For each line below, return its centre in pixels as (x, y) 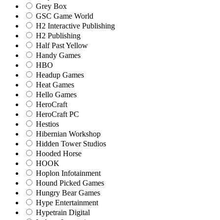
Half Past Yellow (61, 45)
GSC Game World (64, 16)
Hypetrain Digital (62, 212)
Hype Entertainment (66, 202)
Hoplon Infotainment (67, 173)
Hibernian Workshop (67, 134)
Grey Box (50, 6)
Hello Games (55, 94)
